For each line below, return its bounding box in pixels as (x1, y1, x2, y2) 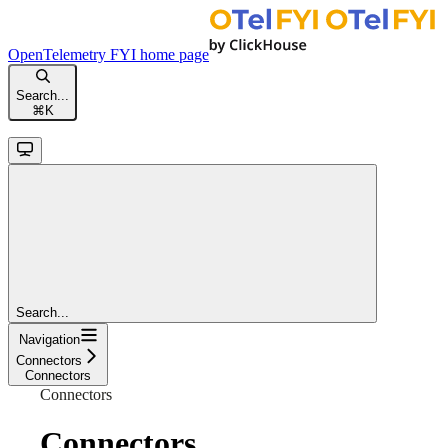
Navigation (18, 331, 80, 347)
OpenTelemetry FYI (8, 45, 136, 63)
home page (136, 45, 209, 63)
